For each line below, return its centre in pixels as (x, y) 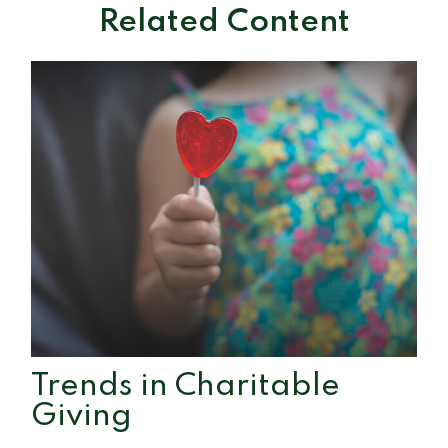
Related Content (224, 22)
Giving (82, 416)
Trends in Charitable (186, 386)
